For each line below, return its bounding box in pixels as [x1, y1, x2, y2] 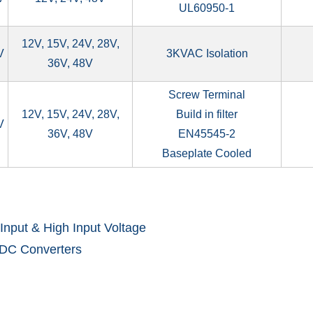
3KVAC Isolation [166, 47, 248, 59]
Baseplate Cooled [162, 147, 252, 159]
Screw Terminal [168, 88, 245, 101]
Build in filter [176, 108, 238, 120]
